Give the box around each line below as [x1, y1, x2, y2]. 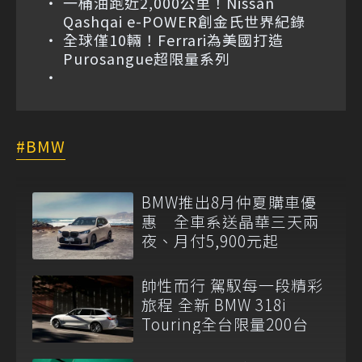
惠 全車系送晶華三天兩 [141, 209, 319, 232]
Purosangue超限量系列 [63, 47, 230, 69]
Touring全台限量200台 [141, 312, 309, 335]
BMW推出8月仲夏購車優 [141, 190, 317, 213]
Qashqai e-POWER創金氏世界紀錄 [63, 10, 305, 32]
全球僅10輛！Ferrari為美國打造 [63, 28, 284, 50]
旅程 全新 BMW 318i [141, 293, 287, 315]
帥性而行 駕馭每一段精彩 [141, 273, 323, 296]
